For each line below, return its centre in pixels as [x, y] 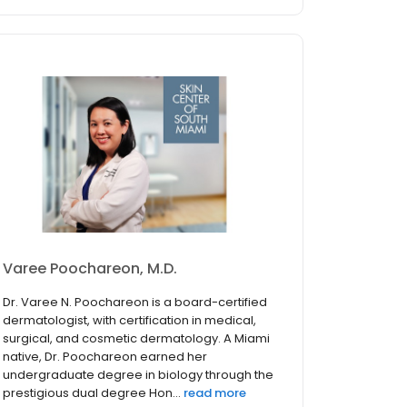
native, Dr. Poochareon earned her [105, 357]
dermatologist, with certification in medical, [129, 321]
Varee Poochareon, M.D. [90, 269]
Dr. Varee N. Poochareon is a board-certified [135, 303]
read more [215, 393]
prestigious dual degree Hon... [92, 393]
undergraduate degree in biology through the [138, 375]
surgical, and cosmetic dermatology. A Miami [136, 339]
